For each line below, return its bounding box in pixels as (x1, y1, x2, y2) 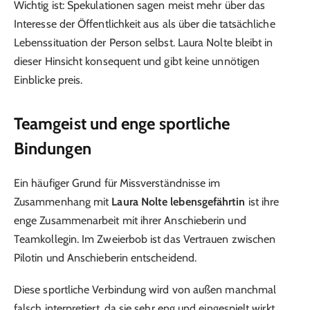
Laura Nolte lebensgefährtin (111, 195, 246, 208)
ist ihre (245, 195, 280, 208)
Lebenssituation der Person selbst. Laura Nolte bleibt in (14, 35, 273, 49)
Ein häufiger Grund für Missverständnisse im (14, 176, 221, 190)
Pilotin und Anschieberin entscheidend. (14, 251, 197, 264)
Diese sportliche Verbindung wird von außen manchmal (14, 283, 277, 297)
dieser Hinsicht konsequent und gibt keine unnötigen (14, 54, 260, 68)
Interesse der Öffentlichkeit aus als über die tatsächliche (14, 17, 275, 30)
